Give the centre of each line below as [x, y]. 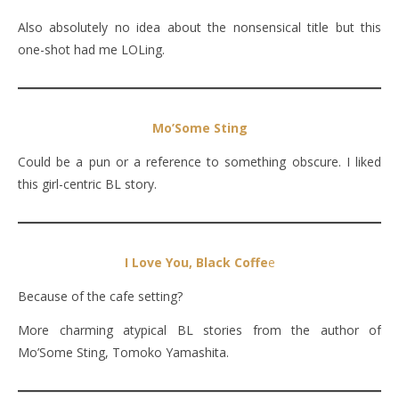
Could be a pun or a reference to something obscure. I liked [199, 161]
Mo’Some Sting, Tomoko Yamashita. [123, 352]
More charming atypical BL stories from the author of [199, 330]
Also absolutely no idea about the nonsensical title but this [199, 27]
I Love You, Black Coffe [196, 262]
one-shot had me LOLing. [91, 49]
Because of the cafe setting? [100, 296]
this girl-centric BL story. [87, 183]
